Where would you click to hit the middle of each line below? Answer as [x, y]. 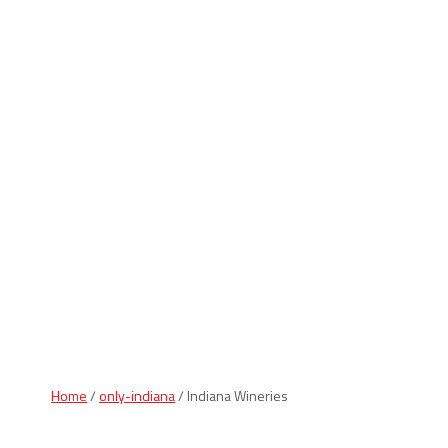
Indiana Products [269, 220]
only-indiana [137, 395]
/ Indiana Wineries [232, 395]
